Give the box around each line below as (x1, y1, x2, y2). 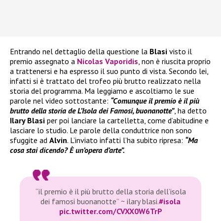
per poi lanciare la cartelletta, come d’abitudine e (45, 115, 209, 126)
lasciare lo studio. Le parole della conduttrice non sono (10, 125, 192, 136)
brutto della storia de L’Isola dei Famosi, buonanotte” (10, 106, 174, 116)
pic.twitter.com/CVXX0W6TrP (59, 206, 162, 217)
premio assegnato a (10, 56, 77, 67)
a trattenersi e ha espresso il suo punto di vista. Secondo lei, (10, 66, 208, 76)
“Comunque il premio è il (110, 96, 187, 106)
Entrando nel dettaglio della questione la (10, 46, 147, 57)
